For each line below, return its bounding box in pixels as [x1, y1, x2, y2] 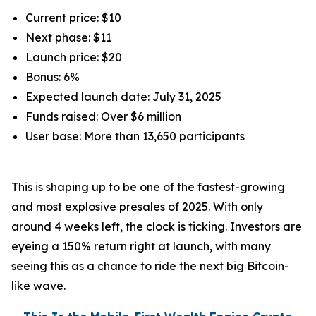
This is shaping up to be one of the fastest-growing [11, 180, 285, 194]
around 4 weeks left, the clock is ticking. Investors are [11, 219, 302, 233]
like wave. [11, 279, 66, 293]
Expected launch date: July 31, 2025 [25, 90, 221, 104]
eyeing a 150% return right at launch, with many [11, 239, 271, 253]
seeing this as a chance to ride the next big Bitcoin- [11, 259, 289, 273]
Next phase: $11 [25, 30, 111, 44]
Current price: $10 [25, 11, 121, 25]
